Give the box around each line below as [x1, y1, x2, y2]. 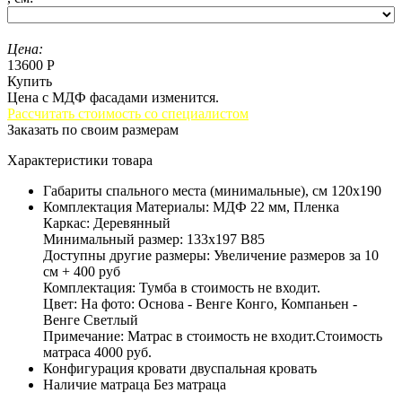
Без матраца [153, 377, 226, 393]
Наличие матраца [43, 377, 150, 393]
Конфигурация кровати [43, 361, 187, 377]
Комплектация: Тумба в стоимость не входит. [43, 280, 320, 296]
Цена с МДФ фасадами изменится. [7, 90, 219, 106]
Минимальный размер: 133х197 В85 [43, 232, 265, 248]
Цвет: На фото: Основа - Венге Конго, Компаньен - [43, 296, 357, 312]
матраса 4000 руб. [43, 345, 152, 361]
